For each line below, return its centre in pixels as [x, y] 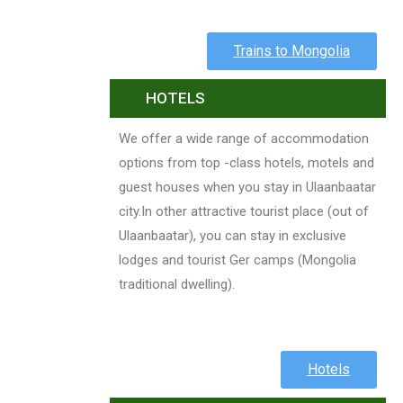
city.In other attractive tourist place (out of [244, 212]
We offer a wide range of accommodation [244, 139]
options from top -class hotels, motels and [246, 163]
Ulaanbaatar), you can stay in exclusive [233, 236]
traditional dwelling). [177, 285]
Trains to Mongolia [291, 51]
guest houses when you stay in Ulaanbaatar [247, 188]
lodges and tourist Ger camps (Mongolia [237, 260]
